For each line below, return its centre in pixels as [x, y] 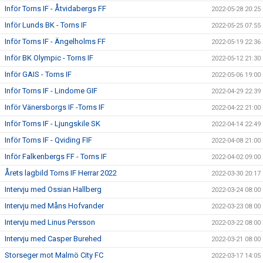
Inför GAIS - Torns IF [38, 75]
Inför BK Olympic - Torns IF [49, 58]
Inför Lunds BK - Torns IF [46, 25]
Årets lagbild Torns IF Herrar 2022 [61, 173]
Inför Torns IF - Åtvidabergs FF [55, 9]
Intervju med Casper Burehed [53, 239]
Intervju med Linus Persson [50, 222]
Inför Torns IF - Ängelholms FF [55, 42]
